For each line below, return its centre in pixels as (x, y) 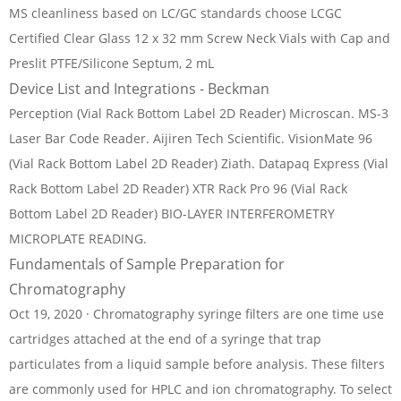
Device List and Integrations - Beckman (139, 89)
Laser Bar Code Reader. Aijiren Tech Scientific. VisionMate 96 (191, 138)
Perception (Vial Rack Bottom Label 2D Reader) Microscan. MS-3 (199, 113)
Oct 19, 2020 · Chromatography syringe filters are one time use (196, 314)
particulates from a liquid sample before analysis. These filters (197, 364)
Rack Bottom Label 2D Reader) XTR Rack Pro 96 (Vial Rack (178, 188)
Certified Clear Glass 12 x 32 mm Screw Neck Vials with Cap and (200, 38)
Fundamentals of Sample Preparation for (147, 264)
